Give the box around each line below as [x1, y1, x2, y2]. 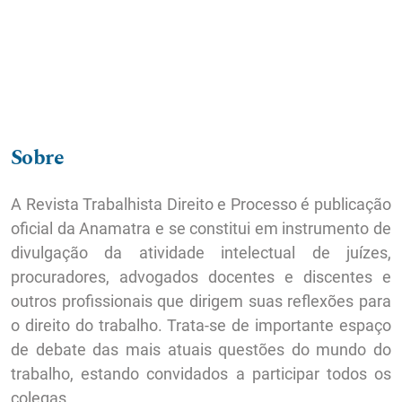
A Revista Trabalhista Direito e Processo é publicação [11, 195, 391, 214]
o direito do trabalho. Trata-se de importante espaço [11, 316, 391, 336]
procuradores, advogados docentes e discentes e [11, 267, 391, 287]
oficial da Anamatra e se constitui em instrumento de [11, 219, 391, 239]
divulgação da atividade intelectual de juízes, [11, 243, 391, 263]
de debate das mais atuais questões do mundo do [11, 340, 391, 360]
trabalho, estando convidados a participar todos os [11, 364, 391, 384]
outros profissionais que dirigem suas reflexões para [11, 292, 391, 311]
